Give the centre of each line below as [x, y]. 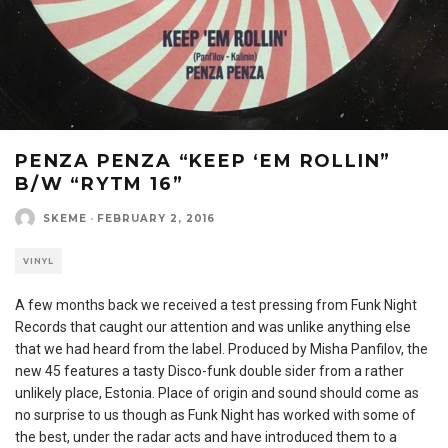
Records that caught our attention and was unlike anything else [213, 327]
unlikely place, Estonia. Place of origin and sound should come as [217, 393]
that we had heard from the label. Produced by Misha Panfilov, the [221, 349]
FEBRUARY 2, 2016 [156, 218]
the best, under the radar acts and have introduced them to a [206, 437]
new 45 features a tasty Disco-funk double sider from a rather [209, 371]
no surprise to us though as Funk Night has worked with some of [215, 415]
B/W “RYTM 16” [99, 184]
